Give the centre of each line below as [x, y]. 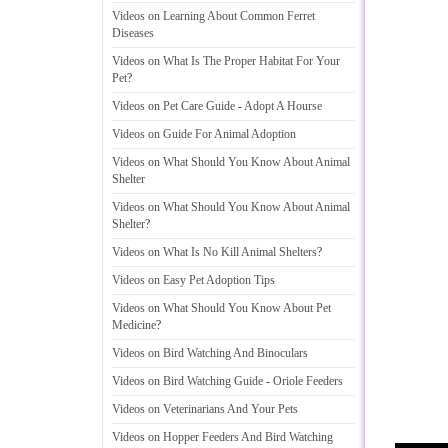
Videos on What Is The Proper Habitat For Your [226, 61]
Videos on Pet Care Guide [173, 106]
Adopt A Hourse [283, 106]
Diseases [133, 33]
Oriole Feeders [308, 381]
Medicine [134, 325]
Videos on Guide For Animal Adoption [204, 134]
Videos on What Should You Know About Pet [221, 308]
